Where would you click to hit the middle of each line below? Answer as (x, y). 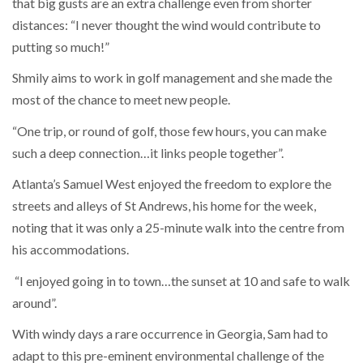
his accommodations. (70, 250)
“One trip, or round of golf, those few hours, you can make (169, 130)
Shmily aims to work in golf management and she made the (172, 78)
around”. (34, 302)
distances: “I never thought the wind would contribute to (167, 24)
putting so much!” (61, 46)
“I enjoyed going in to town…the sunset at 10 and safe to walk (181, 280)
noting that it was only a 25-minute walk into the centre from (178, 228)
